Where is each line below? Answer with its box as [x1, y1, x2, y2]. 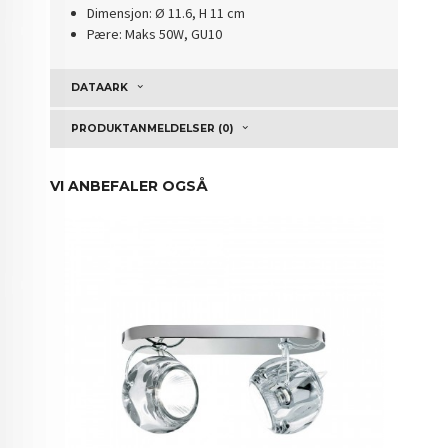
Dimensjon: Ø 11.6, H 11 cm [86, 4, 245, 23]
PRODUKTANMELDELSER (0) [71, 121, 234, 135]
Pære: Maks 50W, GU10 [86, 25, 222, 44]
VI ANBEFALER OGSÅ [50, 176, 209, 195]
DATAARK [71, 80, 129, 94]
